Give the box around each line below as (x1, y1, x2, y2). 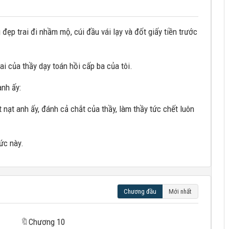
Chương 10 (28, 217, 65, 227)
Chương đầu (124, 188, 156, 195)
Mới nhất (169, 188, 192, 195)
